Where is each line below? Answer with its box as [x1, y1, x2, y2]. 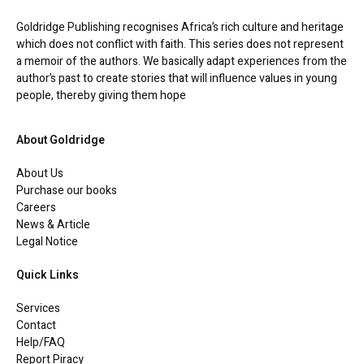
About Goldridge [16, 131, 105, 149]
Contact [16, 316, 56, 334]
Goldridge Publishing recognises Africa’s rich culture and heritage [16, 18, 344, 36]
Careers [16, 198, 56, 216]
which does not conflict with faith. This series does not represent [16, 35, 344, 53]
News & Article [16, 215, 90, 233]
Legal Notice [16, 232, 78, 250]
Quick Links [16, 266, 79, 284]
